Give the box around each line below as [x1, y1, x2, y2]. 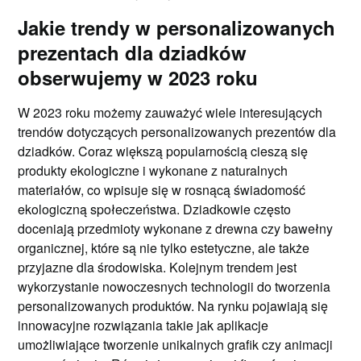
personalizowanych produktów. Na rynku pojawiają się [18, 296, 329, 315]
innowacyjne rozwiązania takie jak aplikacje [18, 315, 269, 334]
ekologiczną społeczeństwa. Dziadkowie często [18, 199, 292, 218]
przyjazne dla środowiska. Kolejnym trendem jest [18, 257, 297, 276]
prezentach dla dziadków [18, 38, 247, 66]
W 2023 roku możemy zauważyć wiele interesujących [18, 102, 323, 122]
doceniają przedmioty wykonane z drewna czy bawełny [18, 218, 334, 238]
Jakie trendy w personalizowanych [18, 13, 336, 41]
